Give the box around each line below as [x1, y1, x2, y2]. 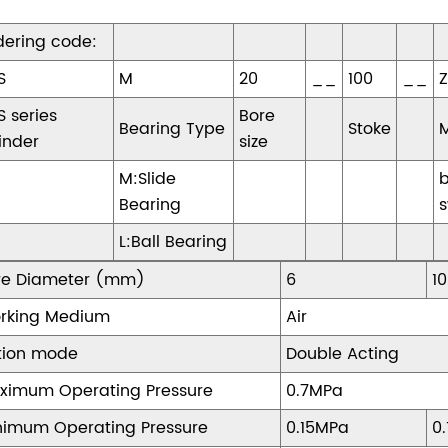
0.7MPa [286, 378, 344, 405]
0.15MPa [286, 415, 350, 442]
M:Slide [119, 166, 177, 193]
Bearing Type [119, 116, 226, 143]
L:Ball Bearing [119, 229, 228, 256]
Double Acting [286, 341, 400, 368]
